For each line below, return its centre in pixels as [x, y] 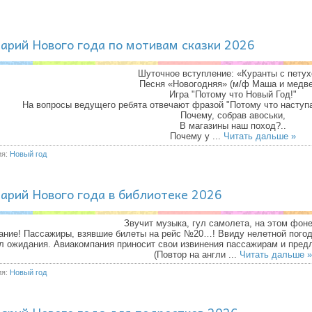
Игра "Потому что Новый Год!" [233, 94]
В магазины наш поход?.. [233, 126]
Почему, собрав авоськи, [233, 115]
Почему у [191, 136]
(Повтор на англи [191, 255]
